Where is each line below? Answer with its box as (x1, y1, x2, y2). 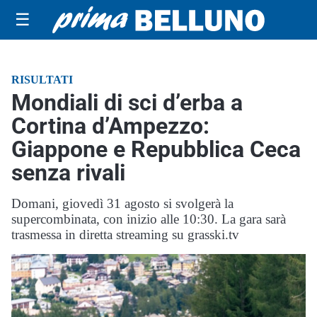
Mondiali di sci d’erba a (11, 89, 243, 116)
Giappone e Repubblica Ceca (11, 136, 301, 163)
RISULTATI (11, 74, 73, 86)
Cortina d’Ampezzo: (11, 113, 209, 139)
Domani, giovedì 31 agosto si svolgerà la (11, 196, 234, 211)
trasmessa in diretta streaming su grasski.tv (11, 227, 239, 242)
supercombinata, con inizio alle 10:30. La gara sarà (11, 212, 286, 226)
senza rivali (11, 159, 125, 186)
